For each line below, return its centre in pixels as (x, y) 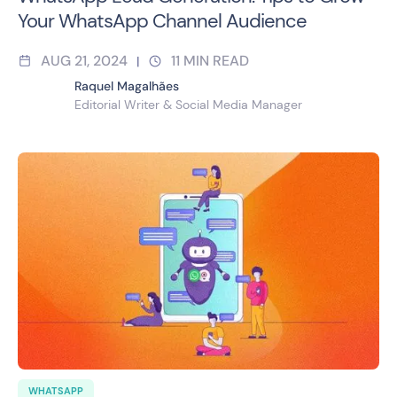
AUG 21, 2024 (84, 60)
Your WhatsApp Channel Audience (162, 20)
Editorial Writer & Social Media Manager (188, 104)
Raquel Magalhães (127, 86)
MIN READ (216, 60)
